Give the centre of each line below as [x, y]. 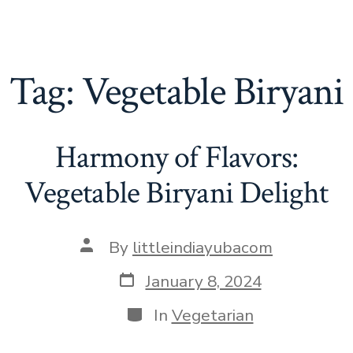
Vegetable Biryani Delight [176, 193]
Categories [165, 312]
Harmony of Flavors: [176, 158]
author [105, 261]
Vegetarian [212, 315]
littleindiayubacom [203, 247]
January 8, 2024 [203, 281]
